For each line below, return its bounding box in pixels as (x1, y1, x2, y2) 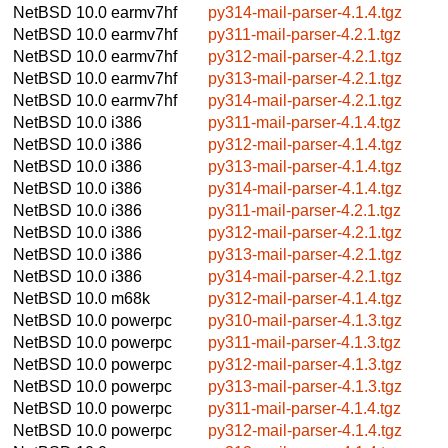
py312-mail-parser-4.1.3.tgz (208, 355, 402, 373)
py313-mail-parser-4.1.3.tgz (208, 377, 402, 395)
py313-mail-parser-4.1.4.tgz (208, 157, 402, 175)
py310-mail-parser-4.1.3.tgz (208, 311, 402, 329)
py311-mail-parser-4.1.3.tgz (208, 333, 401, 351)
